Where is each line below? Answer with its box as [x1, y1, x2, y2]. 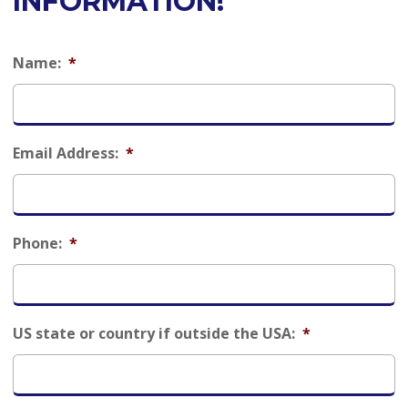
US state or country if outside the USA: [13, 323, 295, 343]
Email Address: [13, 143, 118, 163]
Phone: [13, 233, 62, 253]
